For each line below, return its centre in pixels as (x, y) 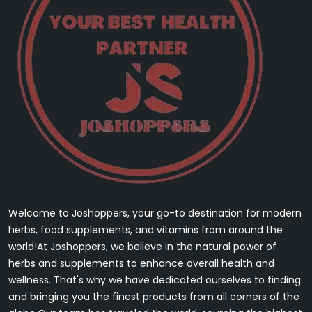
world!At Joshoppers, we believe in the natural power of (142, 246)
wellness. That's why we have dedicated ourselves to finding (155, 280)
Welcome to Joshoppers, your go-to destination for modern (155, 213)
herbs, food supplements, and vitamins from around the (146, 229)
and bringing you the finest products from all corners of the (154, 296)
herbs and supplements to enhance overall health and (141, 263)
